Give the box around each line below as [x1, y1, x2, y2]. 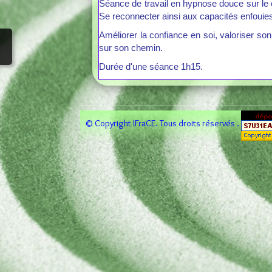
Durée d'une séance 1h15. [99, 61, 203, 72]
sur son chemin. [99, 42, 163, 53]
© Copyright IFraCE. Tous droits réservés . [85, 117, 241, 129]
